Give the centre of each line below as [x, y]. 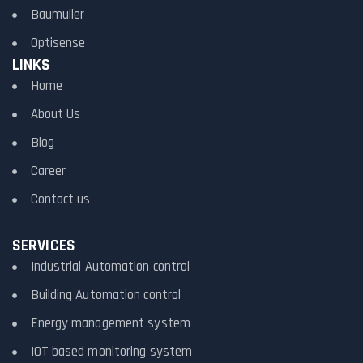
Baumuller [58, 15]
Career [48, 171]
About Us [56, 115]
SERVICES [44, 246]
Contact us [60, 200]
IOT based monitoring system [111, 352]
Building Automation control [106, 295]
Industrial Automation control [110, 267]
